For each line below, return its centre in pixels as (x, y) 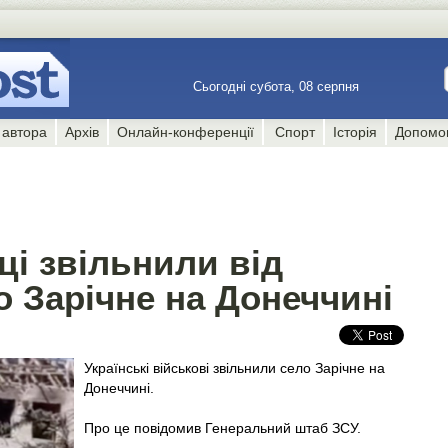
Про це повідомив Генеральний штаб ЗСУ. (222, 428)
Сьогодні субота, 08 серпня (278, 86)
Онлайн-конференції (186, 132)
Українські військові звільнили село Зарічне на (234, 368)
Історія (354, 132)
